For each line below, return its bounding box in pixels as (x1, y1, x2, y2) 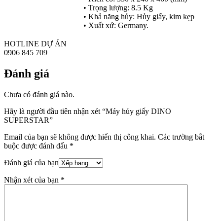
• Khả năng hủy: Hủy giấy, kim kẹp (83, 12, 194, 21)
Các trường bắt (158, 132, 204, 141)
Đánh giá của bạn (4, 158, 59, 167)
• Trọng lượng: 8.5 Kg (83, 3, 153, 12)
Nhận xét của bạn (4, 175, 61, 184)
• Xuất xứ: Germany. (83, 21, 148, 30)
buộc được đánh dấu (4, 141, 70, 150)
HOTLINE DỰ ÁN (4, 39, 67, 48)
